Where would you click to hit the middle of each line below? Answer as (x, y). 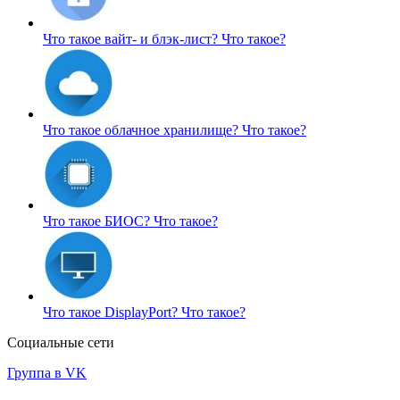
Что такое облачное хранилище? (142, 129)
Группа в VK (47, 372)
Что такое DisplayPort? (112, 312)
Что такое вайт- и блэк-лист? (132, 38)
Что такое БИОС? (98, 221)
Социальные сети (61, 342)
